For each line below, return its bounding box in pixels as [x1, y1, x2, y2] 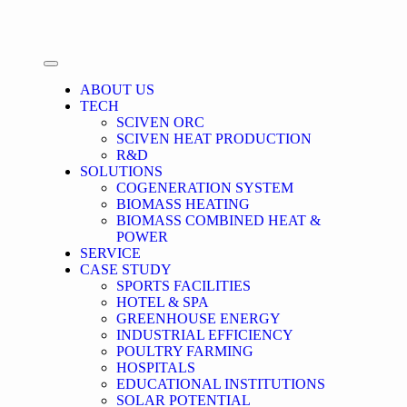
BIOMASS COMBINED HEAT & [116, 213, 322, 228]
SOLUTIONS [80, 164, 164, 179]
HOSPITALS [116, 360, 196, 375]
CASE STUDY [80, 262, 173, 277]
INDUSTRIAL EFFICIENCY [116, 327, 294, 342]
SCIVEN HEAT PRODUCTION [116, 131, 313, 146]
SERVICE [80, 245, 142, 261]
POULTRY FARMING [116, 343, 254, 359]
